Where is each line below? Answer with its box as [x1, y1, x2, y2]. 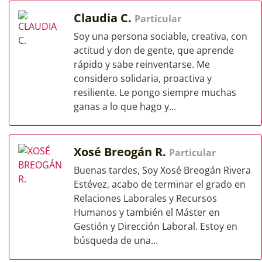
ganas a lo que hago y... [74, 100, 176, 113]
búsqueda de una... [74, 234, 158, 247]
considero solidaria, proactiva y [74, 72, 212, 85]
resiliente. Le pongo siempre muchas [74, 86, 236, 99]
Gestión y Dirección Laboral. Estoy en [74, 220, 237, 233]
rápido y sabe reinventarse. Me [74, 58, 210, 71]
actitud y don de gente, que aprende [74, 44, 234, 57]
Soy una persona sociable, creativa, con [74, 30, 247, 43]
